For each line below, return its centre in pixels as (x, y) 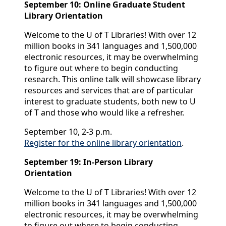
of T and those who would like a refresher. (104, 113)
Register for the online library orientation (103, 143)
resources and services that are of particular (109, 91)
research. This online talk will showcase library (112, 79)
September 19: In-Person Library (89, 162)
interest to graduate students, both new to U (110, 102)
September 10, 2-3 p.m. (68, 132)
